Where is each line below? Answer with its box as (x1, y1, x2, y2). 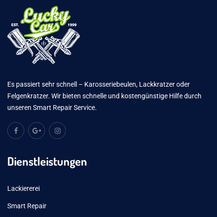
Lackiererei (7, 185, 40, 192)
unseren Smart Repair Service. (7, 104, 97, 111)
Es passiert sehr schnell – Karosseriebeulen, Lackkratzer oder (7, 80, 190, 88)
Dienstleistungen (7, 154, 87, 169)
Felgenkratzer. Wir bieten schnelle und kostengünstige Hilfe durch (7, 92, 201, 100)
